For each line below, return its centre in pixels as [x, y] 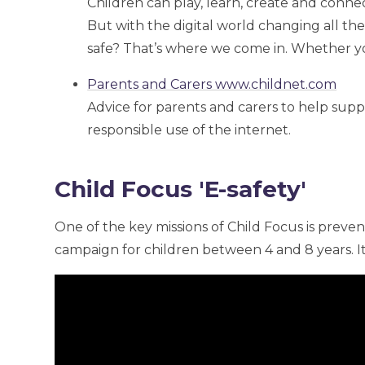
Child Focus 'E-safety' [181, 189]
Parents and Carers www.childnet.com [212, 84]
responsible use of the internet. [189, 130]
